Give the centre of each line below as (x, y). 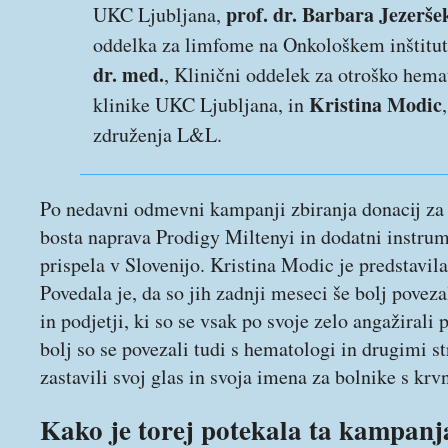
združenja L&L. (157, 134)
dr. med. (128, 74)
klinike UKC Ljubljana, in (201, 104)
